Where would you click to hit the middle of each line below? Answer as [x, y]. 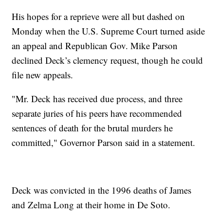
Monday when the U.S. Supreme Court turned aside [109, 31]
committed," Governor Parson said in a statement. [104, 143]
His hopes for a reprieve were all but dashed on [99, 17]
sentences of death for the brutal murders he [92, 128]
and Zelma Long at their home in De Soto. [91, 205]
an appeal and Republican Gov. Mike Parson [95, 46]
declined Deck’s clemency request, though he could [108, 60]
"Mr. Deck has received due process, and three [97, 99]
